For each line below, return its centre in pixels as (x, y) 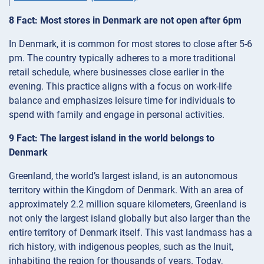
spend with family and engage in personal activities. (117, 115)
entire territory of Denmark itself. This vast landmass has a (131, 233)
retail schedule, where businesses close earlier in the (116, 72)
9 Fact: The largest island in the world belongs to (112, 138)
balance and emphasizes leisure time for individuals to (122, 101)
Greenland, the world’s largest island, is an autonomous (123, 176)
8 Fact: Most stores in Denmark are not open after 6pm (125, 21)
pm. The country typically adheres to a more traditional (122, 58)
